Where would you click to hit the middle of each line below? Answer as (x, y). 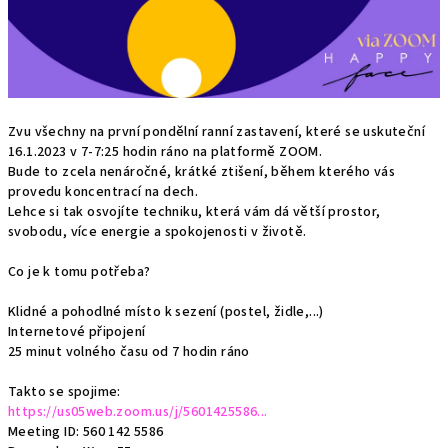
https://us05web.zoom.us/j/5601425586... (138, 412)
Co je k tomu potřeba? (79, 272)
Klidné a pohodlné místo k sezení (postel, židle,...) (166, 312)
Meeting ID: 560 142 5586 (86, 432)
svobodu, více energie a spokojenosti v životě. (157, 232)
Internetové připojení (77, 332)
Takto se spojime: (64, 392)
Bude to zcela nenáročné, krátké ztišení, (140, 172)
